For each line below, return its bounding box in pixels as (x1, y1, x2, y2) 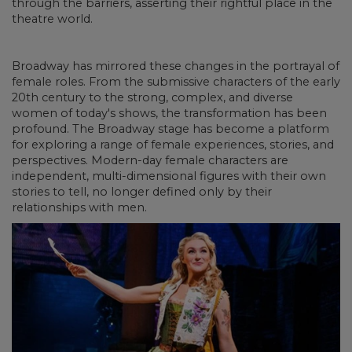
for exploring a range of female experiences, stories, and (12, 137, 334, 152)
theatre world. (12, 12, 93, 27)
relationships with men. (12, 200, 147, 215)
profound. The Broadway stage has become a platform (12, 122, 329, 137)
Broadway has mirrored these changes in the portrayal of (12, 59, 339, 74)
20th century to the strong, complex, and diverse (12, 90, 293, 105)
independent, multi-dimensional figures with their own (12, 169, 326, 184)
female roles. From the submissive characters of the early (12, 75, 340, 90)
